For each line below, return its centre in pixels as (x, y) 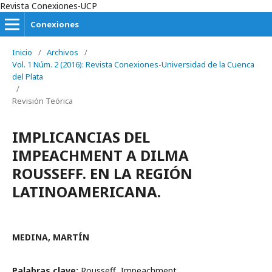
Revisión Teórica (42, 101)
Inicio (22, 52)
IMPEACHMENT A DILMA (100, 155)
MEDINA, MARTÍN (51, 237)
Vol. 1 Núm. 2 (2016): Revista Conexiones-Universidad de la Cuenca (133, 64)
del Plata (28, 76)
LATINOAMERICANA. (87, 192)
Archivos (63, 52)
